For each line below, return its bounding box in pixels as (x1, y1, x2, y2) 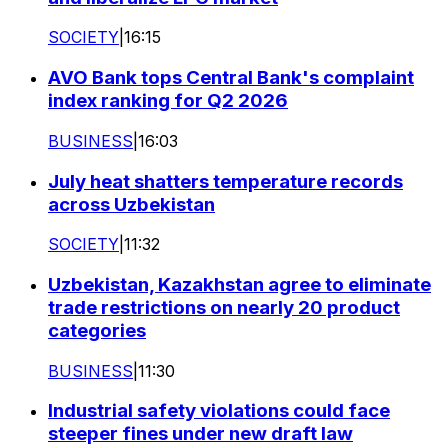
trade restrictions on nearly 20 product (48, 296, 400, 319)
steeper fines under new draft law (48, 422, 353, 446)
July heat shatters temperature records (48, 169, 403, 193)
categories (48, 319, 146, 342)
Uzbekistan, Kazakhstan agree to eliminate (48, 273, 431, 296)
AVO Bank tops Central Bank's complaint (48, 66, 414, 90)
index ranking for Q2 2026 (48, 89, 288, 113)
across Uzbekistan (48, 192, 215, 216)
